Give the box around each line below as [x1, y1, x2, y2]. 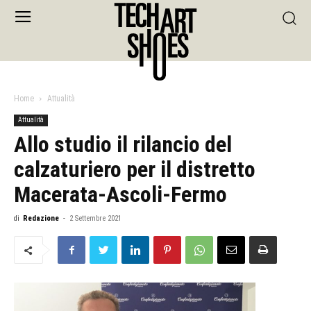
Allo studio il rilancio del [14, 131, 232, 158]
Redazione [23, 214, 59, 223]
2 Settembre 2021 [69, 214, 121, 223]
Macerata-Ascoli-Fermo [14, 181, 227, 208]
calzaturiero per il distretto [14, 156, 255, 183]
